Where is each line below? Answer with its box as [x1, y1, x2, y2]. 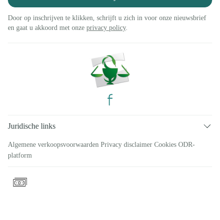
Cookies [154, 141, 176, 148]
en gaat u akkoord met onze [8, 24, 86, 31]
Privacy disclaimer [101, 141, 152, 148]
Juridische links [8, 122, 55, 130]
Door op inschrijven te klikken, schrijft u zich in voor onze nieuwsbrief [8, 14, 206, 22]
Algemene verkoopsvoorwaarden [8, 141, 99, 148]
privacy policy [86, 24, 126, 31]
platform [8, 152, 32, 159]
